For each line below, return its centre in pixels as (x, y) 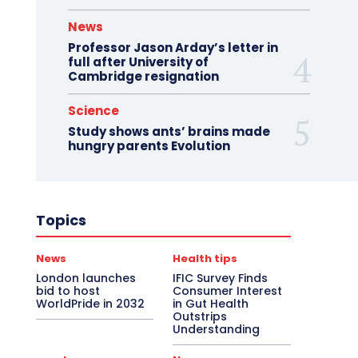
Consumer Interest (228, 291)
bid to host (68, 291)
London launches (86, 278)
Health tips (205, 259)
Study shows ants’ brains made (169, 131)
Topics (61, 220)
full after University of (138, 62)
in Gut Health (211, 304)
